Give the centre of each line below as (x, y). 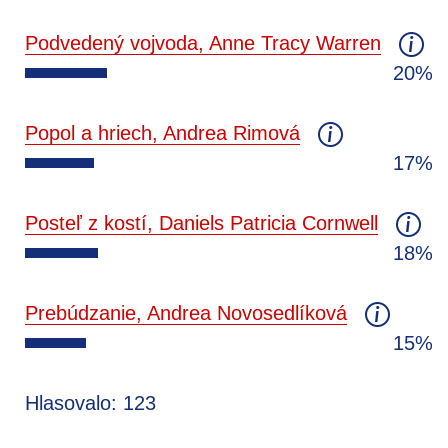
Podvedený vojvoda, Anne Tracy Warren (203, 42)
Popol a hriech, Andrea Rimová (162, 132)
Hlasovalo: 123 (90, 402)
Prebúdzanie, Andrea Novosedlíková (186, 312)
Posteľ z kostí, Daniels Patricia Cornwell (201, 222)
